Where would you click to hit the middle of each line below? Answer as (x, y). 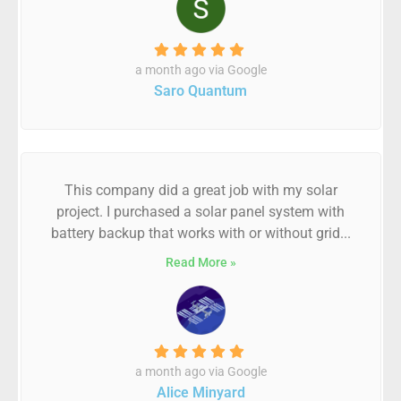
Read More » (200, 262)
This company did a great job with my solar (200, 190)
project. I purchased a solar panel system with (200, 212)
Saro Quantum (200, 91)
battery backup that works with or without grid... (200, 233)
